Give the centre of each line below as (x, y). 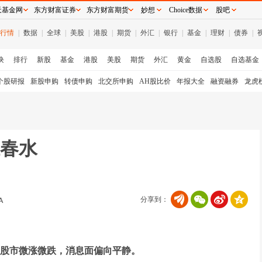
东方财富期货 (108, 10)
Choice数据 (185, 10)
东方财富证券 (55, 10)
